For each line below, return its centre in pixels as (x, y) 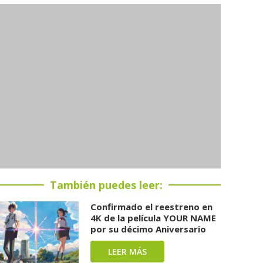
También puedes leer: (107, 185)
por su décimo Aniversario (149, 229)
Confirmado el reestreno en (152, 206)
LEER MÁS (128, 251)
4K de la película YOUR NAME (154, 218)
